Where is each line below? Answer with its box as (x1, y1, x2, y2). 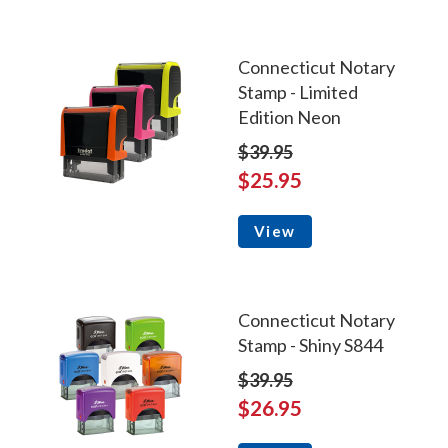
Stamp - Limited (237, 81, 358, 104)
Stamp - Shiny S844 (237, 334, 383, 357)
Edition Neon (237, 106, 341, 129)
